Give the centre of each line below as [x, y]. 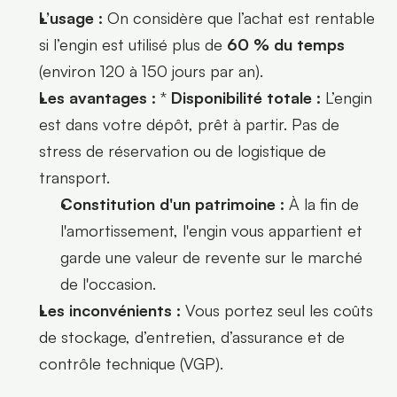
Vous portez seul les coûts [277, 310]
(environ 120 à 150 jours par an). [151, 70]
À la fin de [322, 203]
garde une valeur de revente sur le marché [211, 257]
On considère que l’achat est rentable [239, 17]
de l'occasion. [108, 283]
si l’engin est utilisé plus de [133, 44]
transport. [74, 177]
